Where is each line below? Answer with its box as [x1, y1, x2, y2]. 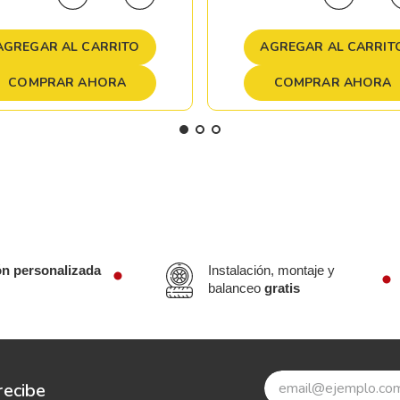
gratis [264, 279, 301, 296]
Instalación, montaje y [208, 262, 336, 278]
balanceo [208, 279, 265, 296]
